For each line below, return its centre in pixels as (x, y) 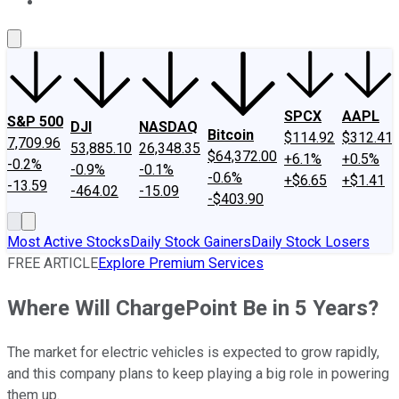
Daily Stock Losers (310, 242)
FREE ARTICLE (53, 263)
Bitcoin (231, 135)
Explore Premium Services (181, 263)
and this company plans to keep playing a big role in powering (198, 373)
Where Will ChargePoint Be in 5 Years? (193, 308)
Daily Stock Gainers (191, 242)
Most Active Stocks (69, 242)
